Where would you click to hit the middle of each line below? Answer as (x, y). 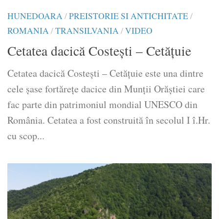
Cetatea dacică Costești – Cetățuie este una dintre (105, 73)
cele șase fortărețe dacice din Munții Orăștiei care (106, 89)
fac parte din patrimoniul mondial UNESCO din (102, 105)
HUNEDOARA (35, 16)
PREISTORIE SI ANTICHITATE (129, 16)
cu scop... (26, 136)
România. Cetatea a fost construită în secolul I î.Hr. (109, 120)
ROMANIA (28, 31)
